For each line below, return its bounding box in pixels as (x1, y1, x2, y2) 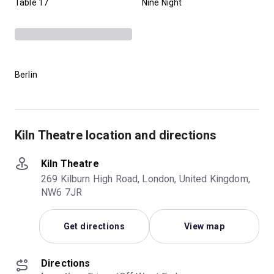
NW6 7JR (41, 186, 83, 198)
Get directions (63, 221, 125, 231)
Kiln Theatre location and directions (15, 127, 217, 143)
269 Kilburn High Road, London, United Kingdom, (41, 172, 250, 185)
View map (183, 221, 225, 231)
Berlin (15, 69, 37, 80)
